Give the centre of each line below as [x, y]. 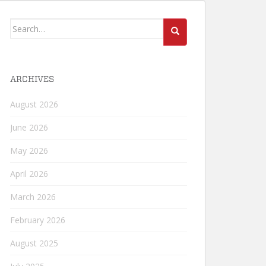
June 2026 [29, 127]
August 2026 [34, 104]
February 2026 [38, 220]
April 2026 [29, 174]
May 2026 [29, 151]
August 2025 [34, 243]
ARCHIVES [32, 80]
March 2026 [33, 197]
